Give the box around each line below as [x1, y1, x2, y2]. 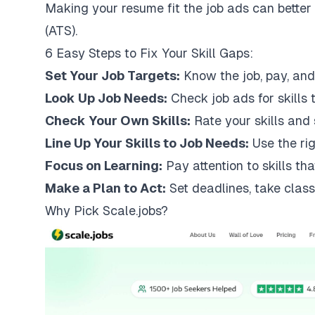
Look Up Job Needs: [45, 91, 167, 105]
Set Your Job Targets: [45, 68, 180, 83]
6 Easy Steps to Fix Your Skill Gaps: [45, 46, 253, 60]
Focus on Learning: [45, 158, 162, 173]
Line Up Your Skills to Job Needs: [45, 136, 249, 150]
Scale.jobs [103, 203, 161, 218]
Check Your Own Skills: [45, 113, 191, 128]
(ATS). [45, 23, 77, 38]
